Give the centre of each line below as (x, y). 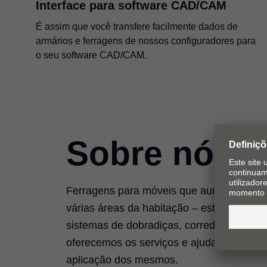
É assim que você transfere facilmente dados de (137, 26)
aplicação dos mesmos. (122, 260)
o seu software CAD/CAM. (91, 55)
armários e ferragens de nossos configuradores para (146, 41)
